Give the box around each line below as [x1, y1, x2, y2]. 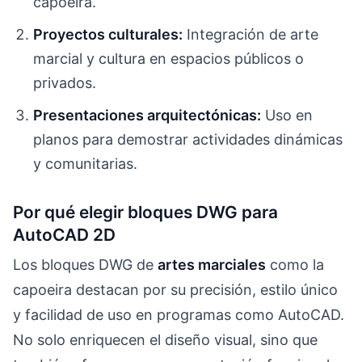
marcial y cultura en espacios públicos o [33, 49, 305, 67]
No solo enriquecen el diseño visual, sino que [13, 331, 318, 349]
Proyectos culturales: [33, 25, 183, 43]
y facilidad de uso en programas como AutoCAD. [13, 306, 344, 324]
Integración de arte [183, 25, 319, 43]
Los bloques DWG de [13, 256, 158, 274]
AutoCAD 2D [13, 225, 116, 246]
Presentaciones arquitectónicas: [33, 106, 262, 124]
